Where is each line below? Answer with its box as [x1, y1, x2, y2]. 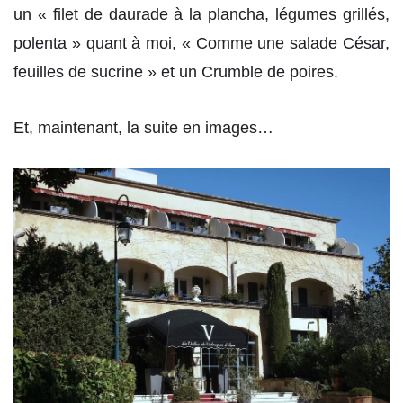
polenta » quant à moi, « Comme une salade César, [13, 34, 390, 53]
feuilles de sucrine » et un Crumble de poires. [13, 63, 338, 82]
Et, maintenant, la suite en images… [13, 118, 273, 137]
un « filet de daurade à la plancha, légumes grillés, [13, 5, 390, 24]
